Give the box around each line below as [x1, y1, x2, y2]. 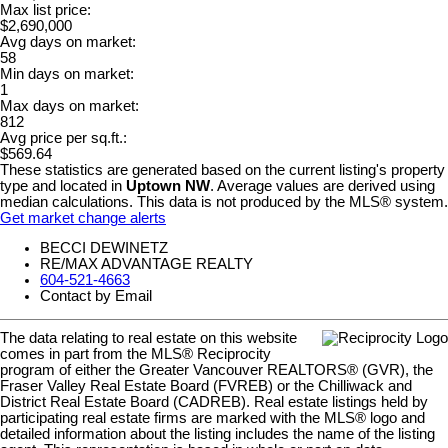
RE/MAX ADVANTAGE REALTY [40, 256, 253, 273]
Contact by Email [40, 288, 152, 305]
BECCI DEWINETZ [40, 240, 168, 257]
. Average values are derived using [210, 177, 435, 194]
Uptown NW [126, 177, 210, 194]
